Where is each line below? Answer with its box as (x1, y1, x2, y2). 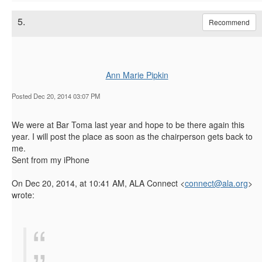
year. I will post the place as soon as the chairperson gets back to (12, 130, 253, 142)
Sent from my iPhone (12, 153, 89, 166)
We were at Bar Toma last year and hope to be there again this (12, 118, 244, 130)
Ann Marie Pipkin (105, 68, 168, 81)
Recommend (209, 16, 250, 27)
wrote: (12, 188, 35, 201)
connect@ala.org (185, 177, 248, 189)
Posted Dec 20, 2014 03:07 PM (12, 91, 100, 101)
